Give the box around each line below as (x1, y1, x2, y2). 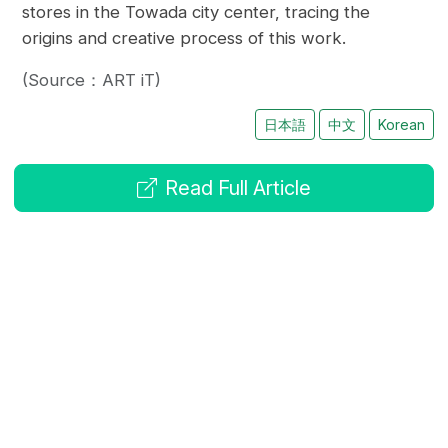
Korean (377, 116, 425, 134)
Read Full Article (165, 176, 311, 201)
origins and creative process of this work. (22, 28, 347, 49)
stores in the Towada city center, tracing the (22, 2, 371, 23)
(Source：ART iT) (22, 70, 162, 91)
